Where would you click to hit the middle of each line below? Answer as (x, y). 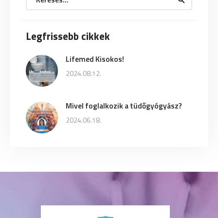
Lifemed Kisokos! (95, 59)
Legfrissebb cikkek (68, 36)
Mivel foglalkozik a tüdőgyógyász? (124, 105)
